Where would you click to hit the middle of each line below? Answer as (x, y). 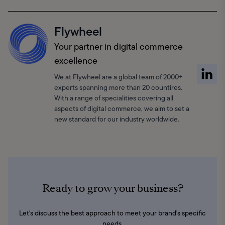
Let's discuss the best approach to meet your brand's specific (113, 213)
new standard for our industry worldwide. (117, 119)
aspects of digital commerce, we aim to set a (122, 109)
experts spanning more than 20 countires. (118, 88)
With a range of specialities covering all (114, 98)
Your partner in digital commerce (119, 47)
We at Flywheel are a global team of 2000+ (119, 77)
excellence (76, 61)
